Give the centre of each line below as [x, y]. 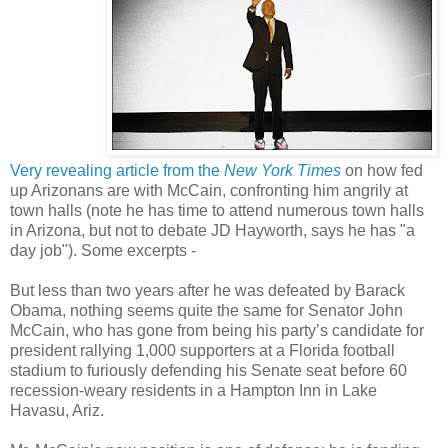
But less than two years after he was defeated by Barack [207, 290]
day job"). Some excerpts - [103, 250]
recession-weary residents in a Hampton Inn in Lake [193, 390]
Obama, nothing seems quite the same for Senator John [206, 310]
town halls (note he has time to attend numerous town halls [217, 210]
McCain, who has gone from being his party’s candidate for [217, 330]
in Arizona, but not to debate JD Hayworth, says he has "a [212, 230]
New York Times [282, 170]
